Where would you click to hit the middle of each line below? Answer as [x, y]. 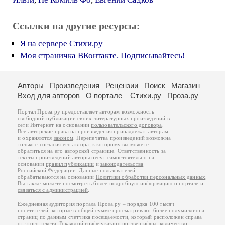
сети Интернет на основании [54, 125]
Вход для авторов [49, 95]
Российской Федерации [47, 170]
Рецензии [122, 85]
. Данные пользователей [106, 170]
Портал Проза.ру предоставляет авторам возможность [86, 111]
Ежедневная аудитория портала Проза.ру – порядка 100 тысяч [96, 204]
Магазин [186, 85]
